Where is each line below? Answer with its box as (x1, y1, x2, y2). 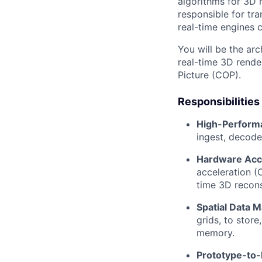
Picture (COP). (178, 68, 241, 81)
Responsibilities (178, 95, 260, 108)
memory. (196, 226, 235, 239)
